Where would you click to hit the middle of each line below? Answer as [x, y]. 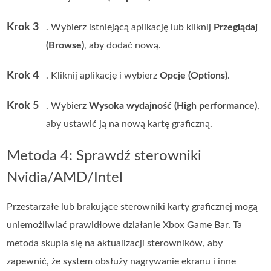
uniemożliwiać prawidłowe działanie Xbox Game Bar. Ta [125, 225]
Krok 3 [23, 28]
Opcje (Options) [194, 76]
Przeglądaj [236, 28]
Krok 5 [23, 106]
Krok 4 [23, 76]
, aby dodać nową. [123, 46]
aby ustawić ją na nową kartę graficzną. [129, 124]
